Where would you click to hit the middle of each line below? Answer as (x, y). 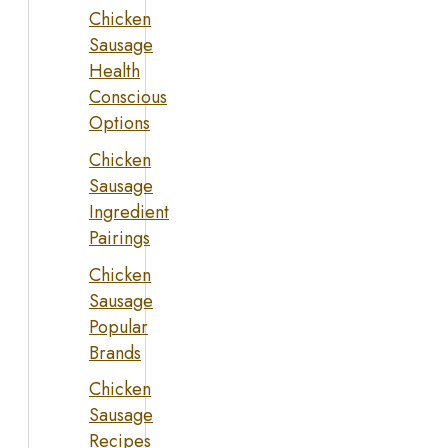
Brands (115, 352)
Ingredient (129, 211)
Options (119, 123)
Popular (118, 326)
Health (114, 71)
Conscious (128, 97)
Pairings (119, 237)
